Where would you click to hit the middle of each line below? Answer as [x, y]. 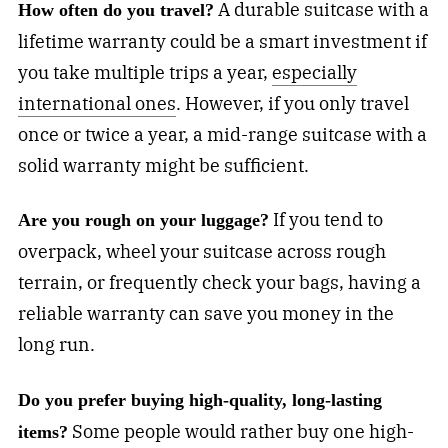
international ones [96, 103]
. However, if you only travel [292, 103]
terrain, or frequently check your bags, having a [219, 283]
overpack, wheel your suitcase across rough [201, 252]
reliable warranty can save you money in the [205, 314]
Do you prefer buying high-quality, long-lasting [199, 400]
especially [314, 72]
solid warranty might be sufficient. [163, 165]
